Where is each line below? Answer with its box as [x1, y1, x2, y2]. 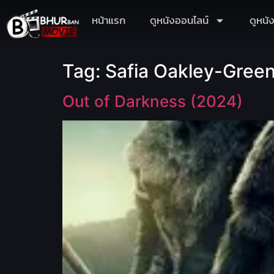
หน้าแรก [92, 12, 125, 28]
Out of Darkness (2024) [62, 92, 243, 111]
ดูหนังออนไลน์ [150, 12, 209, 28]
